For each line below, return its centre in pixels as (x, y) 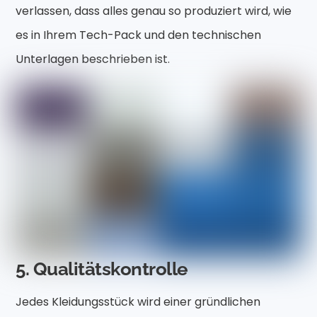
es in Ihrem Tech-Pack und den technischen (139, 35)
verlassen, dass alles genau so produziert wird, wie (154, 11)
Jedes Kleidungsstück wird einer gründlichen (138, 301)
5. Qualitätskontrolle (102, 269)
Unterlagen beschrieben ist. (93, 59)
